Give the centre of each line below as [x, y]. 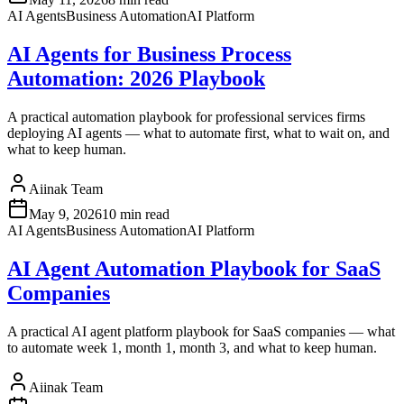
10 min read [136, 215]
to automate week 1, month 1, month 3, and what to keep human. [192, 347]
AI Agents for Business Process [149, 55]
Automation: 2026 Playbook [136, 79]
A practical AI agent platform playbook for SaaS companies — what [201, 331]
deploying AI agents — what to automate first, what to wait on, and [198, 133]
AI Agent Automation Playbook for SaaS [194, 268]
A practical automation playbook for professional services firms [186, 117]
